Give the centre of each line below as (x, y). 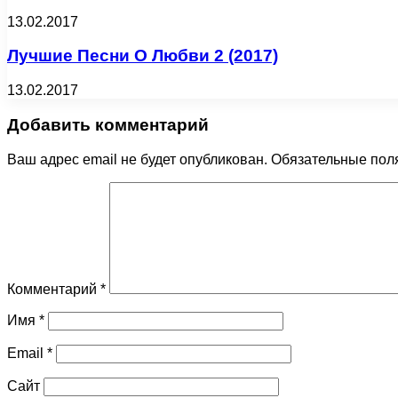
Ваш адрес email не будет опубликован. (137, 159)
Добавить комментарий (108, 124)
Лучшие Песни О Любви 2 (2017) (143, 56)
